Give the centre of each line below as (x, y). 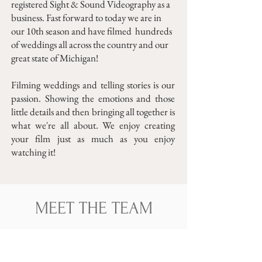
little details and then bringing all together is (93, 112)
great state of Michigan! (56, 58)
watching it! (33, 152)
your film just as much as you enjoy (93, 139)
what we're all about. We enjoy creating (93, 125)
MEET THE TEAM (94, 208)
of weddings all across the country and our (90, 44)
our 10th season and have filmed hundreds (92, 31)
